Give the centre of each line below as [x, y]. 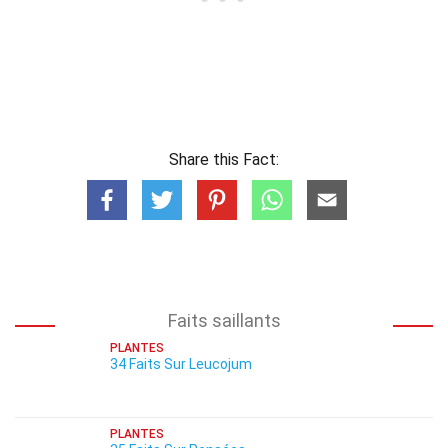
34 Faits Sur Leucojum [181, 364]
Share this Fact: [224, 159]
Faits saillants [224, 320]
